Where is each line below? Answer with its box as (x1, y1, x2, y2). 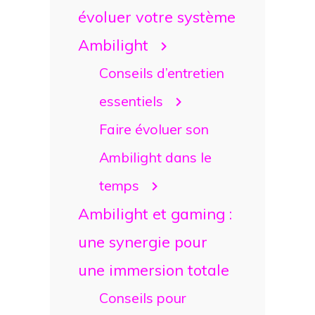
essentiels (98, 91, 163, 110)
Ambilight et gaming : (78, 203, 232, 223)
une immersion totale (78, 259, 229, 279)
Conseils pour (98, 288, 186, 307)
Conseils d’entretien (98, 63, 224, 82)
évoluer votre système (78, 6, 236, 26)
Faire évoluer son (98, 120, 209, 138)
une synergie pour (78, 231, 207, 251)
